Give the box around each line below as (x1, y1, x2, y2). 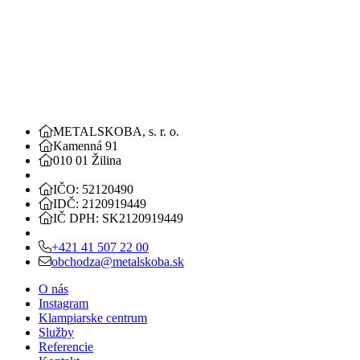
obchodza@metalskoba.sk (51, 254, 184, 268)
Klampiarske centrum (39, 310, 147, 325)
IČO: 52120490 (53, 182, 133, 196)
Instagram (39, 296, 88, 310)
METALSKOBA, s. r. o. (53, 124, 179, 138)
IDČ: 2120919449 (53, 196, 146, 211)
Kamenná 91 (53, 138, 118, 153)
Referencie (39, 339, 93, 354)
